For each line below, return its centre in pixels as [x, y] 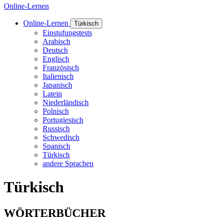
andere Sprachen [68, 163]
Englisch [56, 59]
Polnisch [56, 111]
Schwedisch [61, 137]
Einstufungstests [67, 33]
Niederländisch [66, 102]
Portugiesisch [63, 120]
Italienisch [58, 76]
